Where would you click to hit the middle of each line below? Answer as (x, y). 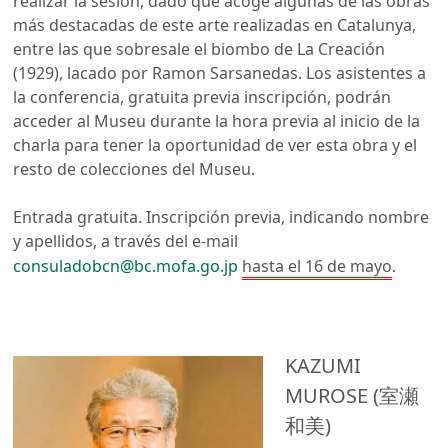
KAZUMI (323, 365)
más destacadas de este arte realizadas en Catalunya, (215, 24)
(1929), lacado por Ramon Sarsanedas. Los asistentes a (220, 72)
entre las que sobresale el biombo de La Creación (199, 48)
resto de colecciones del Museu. (134, 168)
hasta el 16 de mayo (317, 265)
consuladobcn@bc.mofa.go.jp (126, 265)
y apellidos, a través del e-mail (126, 240)
